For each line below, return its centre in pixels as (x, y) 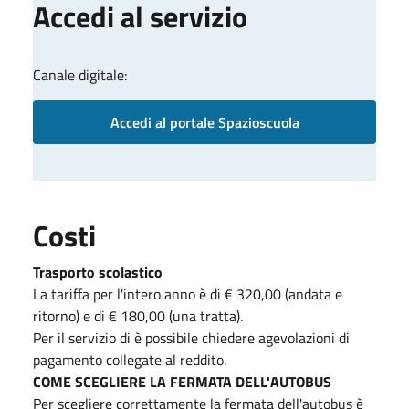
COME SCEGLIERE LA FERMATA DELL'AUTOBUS (182, 381)
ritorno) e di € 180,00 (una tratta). (138, 315)
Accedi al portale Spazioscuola (204, 122)
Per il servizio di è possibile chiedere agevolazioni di (191, 337)
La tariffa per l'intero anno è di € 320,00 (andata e (188, 294)
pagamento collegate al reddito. (130, 359)
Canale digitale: (80, 74)
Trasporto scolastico (98, 272)
